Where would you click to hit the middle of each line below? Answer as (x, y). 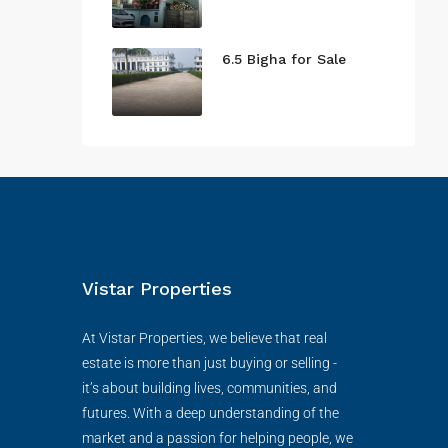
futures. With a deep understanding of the (210, 412)
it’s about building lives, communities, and (209, 387)
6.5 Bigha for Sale (284, 59)
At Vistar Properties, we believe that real (204, 337)
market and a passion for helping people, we (217, 437)
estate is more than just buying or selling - (209, 362)
